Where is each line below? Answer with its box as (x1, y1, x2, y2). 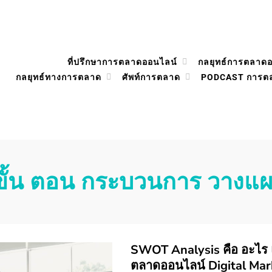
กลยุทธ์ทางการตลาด (16, 72, 101, 82)
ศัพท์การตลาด (122, 72, 180, 82)
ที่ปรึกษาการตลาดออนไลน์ (67, 57, 177, 67)
